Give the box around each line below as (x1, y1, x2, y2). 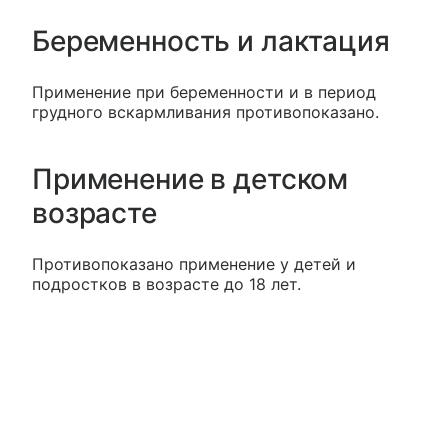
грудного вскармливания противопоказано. (32, 102, 379, 122)
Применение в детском (32, 162, 349, 196)
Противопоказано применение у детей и (32, 254, 356, 274)
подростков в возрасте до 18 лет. (32, 274, 301, 294)
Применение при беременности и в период (32, 82, 376, 102)
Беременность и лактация (32, 24, 390, 58)
